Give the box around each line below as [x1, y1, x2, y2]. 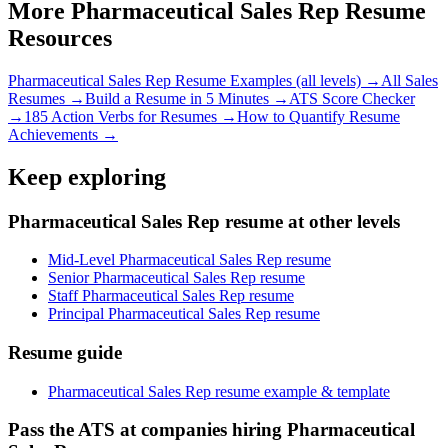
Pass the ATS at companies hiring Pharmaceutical [8, 419, 415, 441]
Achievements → [8, 125, 118, 143]
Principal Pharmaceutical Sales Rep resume [48, 305, 320, 323]
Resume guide [8, 342, 122, 364]
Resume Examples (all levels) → [171, 71, 381, 89]
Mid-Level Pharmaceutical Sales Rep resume [48, 251, 331, 269]
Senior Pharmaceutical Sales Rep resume [48, 269, 305, 287]
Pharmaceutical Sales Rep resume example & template [48, 382, 390, 400]
